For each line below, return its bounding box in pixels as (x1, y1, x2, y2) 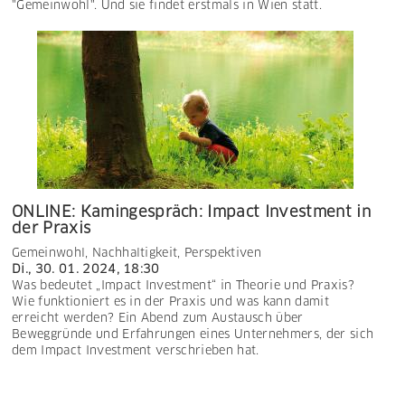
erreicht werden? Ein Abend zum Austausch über (12, 310, 304, 326)
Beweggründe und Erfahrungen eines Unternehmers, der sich (12, 326, 374, 343)
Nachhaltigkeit (91, 245, 178, 261)
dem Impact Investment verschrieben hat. (12, 343, 259, 359)
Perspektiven (184, 245, 261, 261)
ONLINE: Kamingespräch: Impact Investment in (12, 202, 371, 222)
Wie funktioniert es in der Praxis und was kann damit (12, 294, 329, 310)
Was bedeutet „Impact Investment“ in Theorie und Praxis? (12, 278, 354, 294)
